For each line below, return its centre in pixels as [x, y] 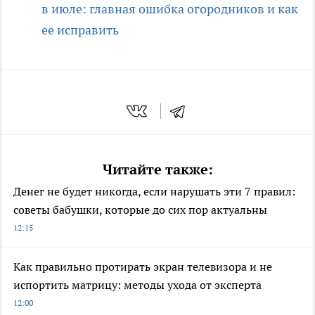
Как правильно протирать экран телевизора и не [143, 267]
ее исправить [80, 30]
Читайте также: [157, 170]
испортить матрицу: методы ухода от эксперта [137, 285]
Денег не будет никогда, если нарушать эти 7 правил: [154, 192]
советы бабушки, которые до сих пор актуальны [140, 210]
